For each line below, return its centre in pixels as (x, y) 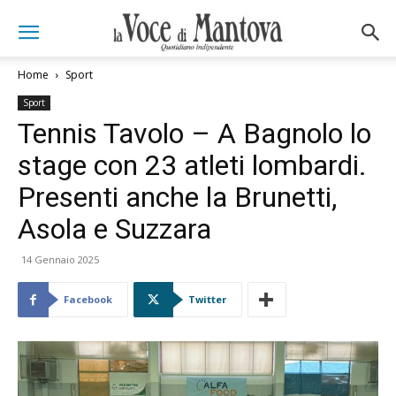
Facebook (88, 299)
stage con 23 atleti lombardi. (192, 165)
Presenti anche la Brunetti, (177, 197)
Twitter (207, 299)
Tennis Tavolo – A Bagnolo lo (194, 133)
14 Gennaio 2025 (60, 259)
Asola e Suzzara (114, 229)
